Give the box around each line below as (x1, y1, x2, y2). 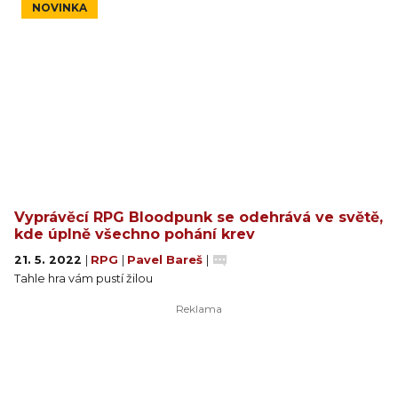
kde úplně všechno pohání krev (14, 225, 255, 243)
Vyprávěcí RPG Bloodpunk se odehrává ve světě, (14, 208, 383, 226)
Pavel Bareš (127, 252, 206, 267)
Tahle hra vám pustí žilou (14, 271, 153, 285)
